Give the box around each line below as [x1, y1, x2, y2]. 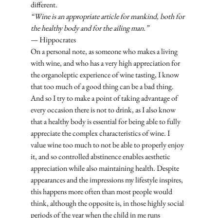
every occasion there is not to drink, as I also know [30, 105, 177, 115]
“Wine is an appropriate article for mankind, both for [30, 11, 186, 22]
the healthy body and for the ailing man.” [30, 23, 149, 34]
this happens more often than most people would [30, 186, 174, 197]
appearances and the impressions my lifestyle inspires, [30, 175, 184, 185]
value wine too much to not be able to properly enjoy [30, 140, 185, 150]
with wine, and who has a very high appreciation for [30, 58, 182, 69]
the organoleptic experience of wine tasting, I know [30, 70, 181, 80]
